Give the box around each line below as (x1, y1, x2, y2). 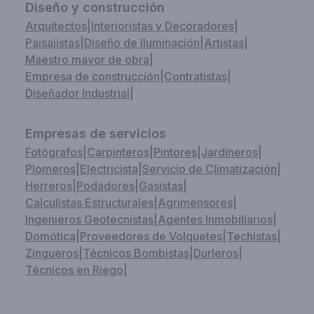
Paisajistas (25, 36, 80, 50)
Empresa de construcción (25, 69, 160, 83)
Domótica (25, 229, 76, 243)
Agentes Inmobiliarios (158, 212, 273, 226)
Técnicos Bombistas (83, 246, 189, 260)
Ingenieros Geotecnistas (25, 212, 153, 226)
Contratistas (164, 69, 227, 83)
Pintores (153, 145, 197, 159)
